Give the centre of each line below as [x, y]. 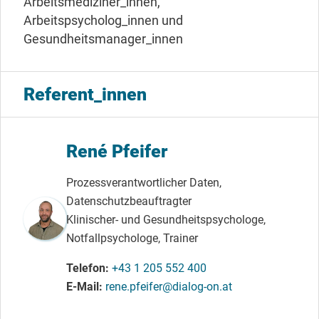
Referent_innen [85, 95]
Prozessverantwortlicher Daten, [144, 183]
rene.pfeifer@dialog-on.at [169, 287]
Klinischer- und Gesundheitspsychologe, [166, 220]
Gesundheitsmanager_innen [103, 39]
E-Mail [83, 287]
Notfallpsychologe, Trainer [132, 239]
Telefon [86, 268]
